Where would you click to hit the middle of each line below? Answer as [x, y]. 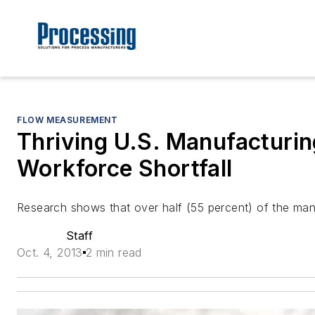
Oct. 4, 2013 [50, 253]
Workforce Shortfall [125, 169]
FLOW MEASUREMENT [67, 120]
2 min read [114, 253]
